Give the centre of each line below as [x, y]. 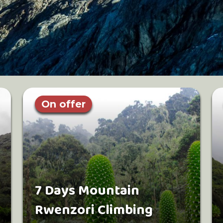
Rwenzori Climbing [94, 210]
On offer [63, 104]
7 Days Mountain [87, 191]
